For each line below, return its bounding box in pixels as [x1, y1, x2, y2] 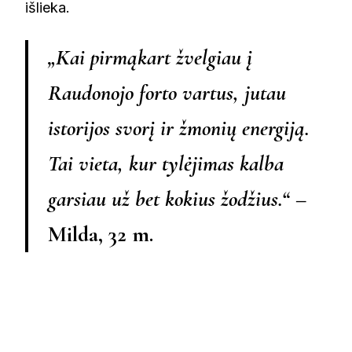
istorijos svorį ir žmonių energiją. [48, 115, 310, 142]
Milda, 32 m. [48, 221, 153, 248]
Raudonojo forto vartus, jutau [48, 79, 286, 107]
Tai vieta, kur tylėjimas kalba [48, 150, 284, 178]
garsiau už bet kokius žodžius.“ [48, 185, 290, 213]
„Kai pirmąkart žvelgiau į [48, 44, 252, 71]
